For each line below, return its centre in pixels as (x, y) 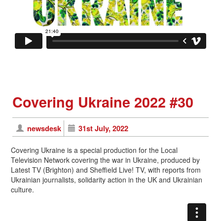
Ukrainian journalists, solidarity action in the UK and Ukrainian (107, 180)
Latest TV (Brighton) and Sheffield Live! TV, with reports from (106, 170)
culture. (22, 190)
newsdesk (44, 129)
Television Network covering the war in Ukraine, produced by (105, 160)
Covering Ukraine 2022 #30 (103, 102)
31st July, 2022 (104, 129)
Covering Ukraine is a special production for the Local (94, 150)
